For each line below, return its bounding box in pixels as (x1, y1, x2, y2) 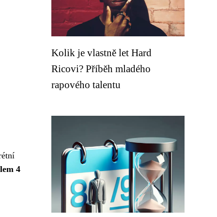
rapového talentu (51, 79, 121, 90)
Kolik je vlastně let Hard (51, 47, 152, 58)
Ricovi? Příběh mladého (51, 63, 151, 74)
